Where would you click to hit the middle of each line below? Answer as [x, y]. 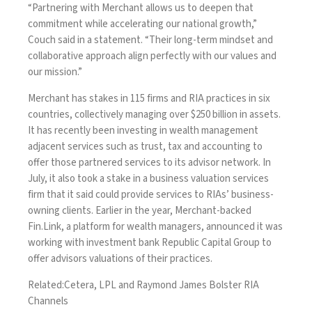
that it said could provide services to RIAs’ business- [159, 195]
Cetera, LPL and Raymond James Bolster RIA [162, 285]
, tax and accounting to [213, 147]
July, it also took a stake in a [89, 179]
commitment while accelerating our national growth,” [142, 24]
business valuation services [209, 179]
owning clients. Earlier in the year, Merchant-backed [140, 211]
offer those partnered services [94, 163]
